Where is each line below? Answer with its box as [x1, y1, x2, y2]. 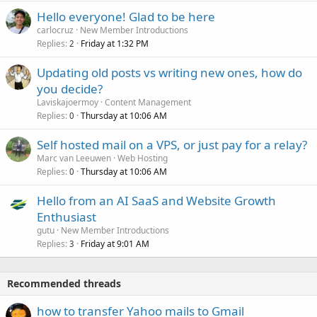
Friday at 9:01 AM [81, 238, 149, 250]
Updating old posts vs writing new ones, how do [37, 64, 302, 81]
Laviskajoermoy [37, 96, 98, 109]
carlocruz [37, 24, 74, 37]
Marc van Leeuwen [37, 152, 111, 165]
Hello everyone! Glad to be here [37, 8, 215, 25]
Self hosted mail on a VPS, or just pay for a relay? [37, 137, 307, 154]
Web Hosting [117, 152, 168, 165]
